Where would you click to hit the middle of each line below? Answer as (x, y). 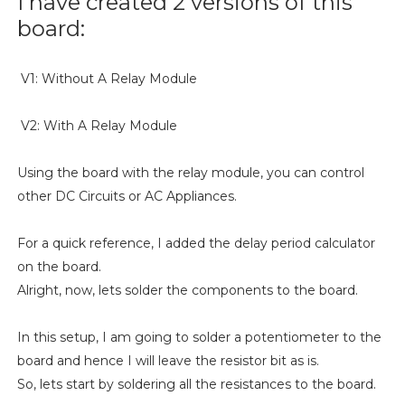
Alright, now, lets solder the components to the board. (187, 291)
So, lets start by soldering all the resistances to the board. (196, 385)
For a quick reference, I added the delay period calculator (196, 244)
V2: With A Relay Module (97, 126)
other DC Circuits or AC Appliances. (127, 197)
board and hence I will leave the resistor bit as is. (168, 361)
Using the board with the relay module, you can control (190, 173)
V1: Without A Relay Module (107, 79)
